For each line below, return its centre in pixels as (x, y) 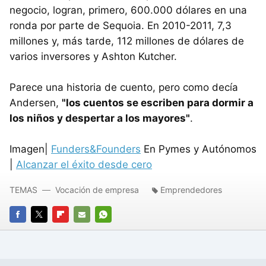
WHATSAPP (118, 231)
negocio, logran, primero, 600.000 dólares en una (128, 10)
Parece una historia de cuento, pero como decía (124, 87)
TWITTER (49, 231)
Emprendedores (191, 189)
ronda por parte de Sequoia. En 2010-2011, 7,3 (121, 25)
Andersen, (36, 102)
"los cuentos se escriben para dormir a (158, 102)
